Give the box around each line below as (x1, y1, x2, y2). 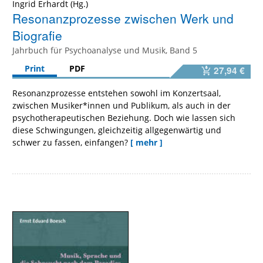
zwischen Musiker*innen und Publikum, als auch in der (12, 99, 231, 111)
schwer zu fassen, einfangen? (12, 136, 128, 148)
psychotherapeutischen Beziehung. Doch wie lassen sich (12, 112, 235, 123)
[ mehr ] (130, 136, 163, 148)
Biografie (12, 26, 62, 44)
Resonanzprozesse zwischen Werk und (12, 9, 234, 27)
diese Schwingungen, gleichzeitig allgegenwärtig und (12, 124, 221, 136)
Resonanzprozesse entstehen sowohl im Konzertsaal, (12, 87, 221, 99)
